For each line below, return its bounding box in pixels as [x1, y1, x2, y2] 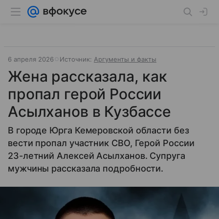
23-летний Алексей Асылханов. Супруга [8, 151, 185, 161]
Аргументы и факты [94, 55, 156, 63]
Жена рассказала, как [8, 67, 168, 85]
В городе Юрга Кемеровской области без [8, 125, 189, 135]
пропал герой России [8, 85, 162, 103]
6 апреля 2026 [8, 55, 54, 63]
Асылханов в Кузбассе [8, 103, 172, 120]
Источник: [60, 55, 94, 63]
